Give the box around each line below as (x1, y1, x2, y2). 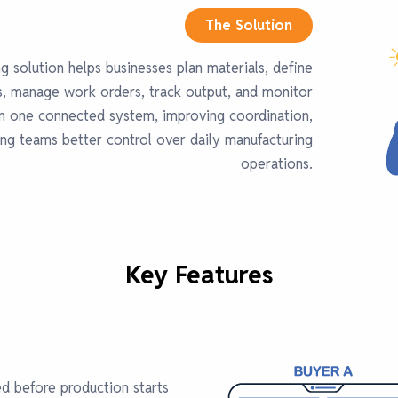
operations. (240, 155, 313, 173)
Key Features (125, 259, 273, 291)
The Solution (204, 16, 292, 35)
